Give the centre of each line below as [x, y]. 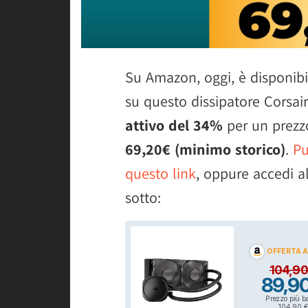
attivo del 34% [174, 125]
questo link [161, 173]
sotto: [143, 197]
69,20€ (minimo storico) [205, 149]
